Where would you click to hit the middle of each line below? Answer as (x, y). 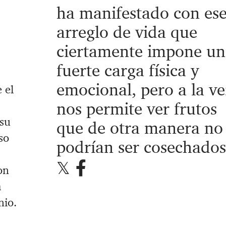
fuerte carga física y (127, 71)
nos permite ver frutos (136, 109)
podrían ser (100, 147)
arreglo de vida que (127, 32)
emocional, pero (115, 90)
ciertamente (99, 51)
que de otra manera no (139, 128)
